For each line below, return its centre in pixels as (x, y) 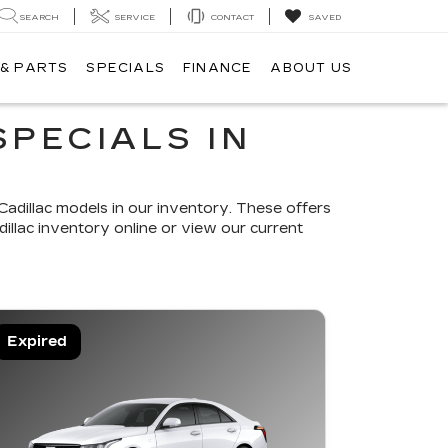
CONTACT (232, 17)
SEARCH (39, 17)
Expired (37, 341)
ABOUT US (311, 68)
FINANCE (217, 68)
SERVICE (135, 17)
